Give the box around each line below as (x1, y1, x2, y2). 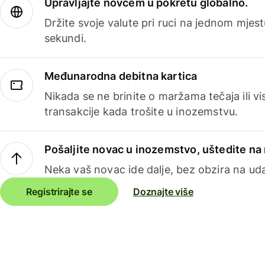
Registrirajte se (26, 186, 92, 198)
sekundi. (44, 32, 86, 45)
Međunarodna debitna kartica (44, 70, 198, 83)
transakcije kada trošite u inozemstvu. (44, 105, 238, 118)
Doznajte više (133, 186, 193, 198)
